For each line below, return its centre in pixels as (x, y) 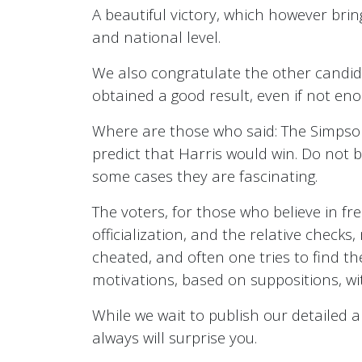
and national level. (156, 37)
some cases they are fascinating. (205, 176)
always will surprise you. (175, 338)
